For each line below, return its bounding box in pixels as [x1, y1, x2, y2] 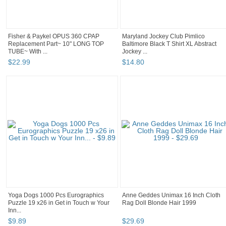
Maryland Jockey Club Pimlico [122, 33, 205, 40]
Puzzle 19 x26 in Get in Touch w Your [8, 199, 109, 207]
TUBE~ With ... [8, 48, 47, 55]
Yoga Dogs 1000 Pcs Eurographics [8, 192, 104, 199]
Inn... [8, 207, 21, 214]
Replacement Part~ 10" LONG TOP [8, 40, 104, 48]
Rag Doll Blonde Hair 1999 [122, 199, 196, 207]
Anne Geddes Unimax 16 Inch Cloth [122, 192, 220, 199]
